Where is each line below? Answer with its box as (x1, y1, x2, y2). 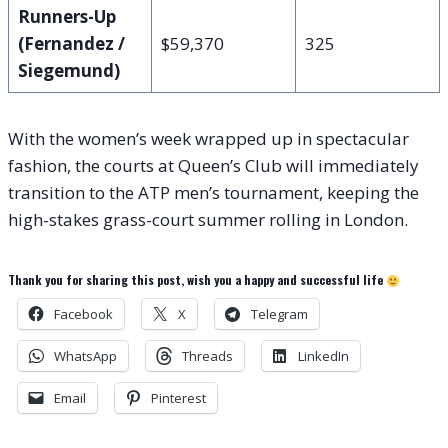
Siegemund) (17, 59, 120, 83)
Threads (182, 347, 233, 366)
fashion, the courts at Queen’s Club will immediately (8, 154, 419, 178)
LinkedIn (298, 347, 349, 366)
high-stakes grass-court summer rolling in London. (8, 208, 408, 232)
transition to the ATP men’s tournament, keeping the (8, 181, 419, 205)
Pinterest (151, 389, 206, 408)
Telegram (251, 305, 308, 324)
